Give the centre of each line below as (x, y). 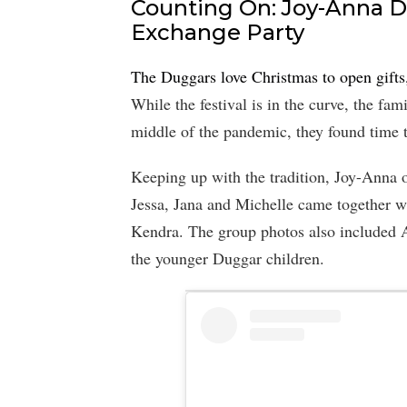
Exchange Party (218, 33)
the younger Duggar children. (228, 258)
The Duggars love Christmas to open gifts (268, 77)
